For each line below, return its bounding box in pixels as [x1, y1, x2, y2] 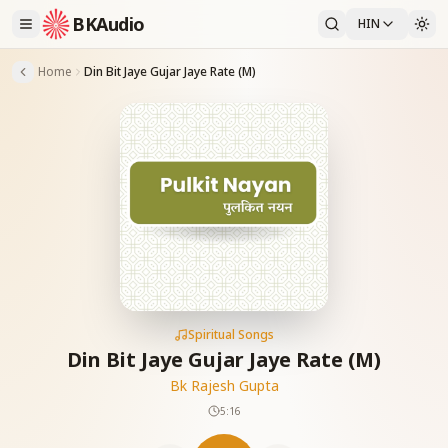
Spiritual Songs [188, 326, 274, 343]
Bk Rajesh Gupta [169, 376, 279, 395]
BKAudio [72, 12, 145, 36]
